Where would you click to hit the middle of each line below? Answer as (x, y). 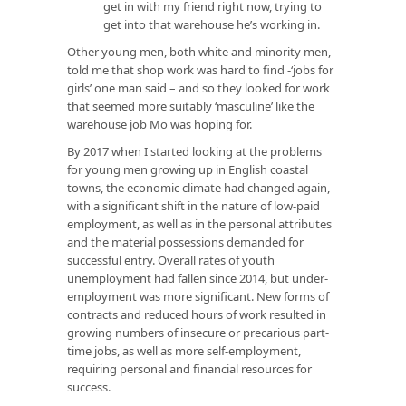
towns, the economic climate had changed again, (198, 187)
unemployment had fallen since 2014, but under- (198, 278)
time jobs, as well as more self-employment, (184, 350)
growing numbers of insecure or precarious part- (198, 332)
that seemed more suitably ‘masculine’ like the (191, 106)
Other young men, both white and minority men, (199, 51)
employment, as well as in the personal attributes (199, 223)
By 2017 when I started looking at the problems (194, 151)
